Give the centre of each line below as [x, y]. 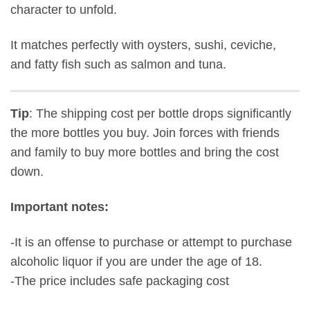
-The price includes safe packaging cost [120, 281]
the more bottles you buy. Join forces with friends [145, 133]
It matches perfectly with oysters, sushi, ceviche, [143, 45]
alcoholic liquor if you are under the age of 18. [136, 262]
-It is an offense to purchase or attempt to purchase [151, 243]
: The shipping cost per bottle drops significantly [160, 114]
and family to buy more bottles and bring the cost [145, 153]
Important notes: [60, 207]
